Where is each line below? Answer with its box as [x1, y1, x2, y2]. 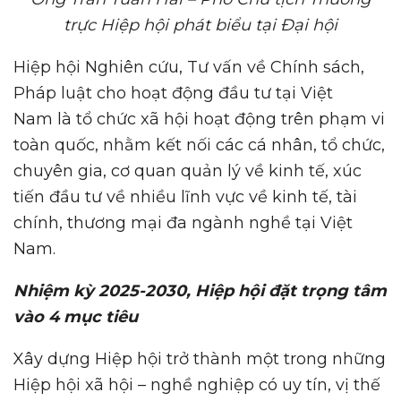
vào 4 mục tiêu [13, 306, 138, 327]
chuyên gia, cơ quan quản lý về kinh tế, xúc [13, 160, 362, 181]
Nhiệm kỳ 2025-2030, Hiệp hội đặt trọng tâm [13, 280, 387, 301]
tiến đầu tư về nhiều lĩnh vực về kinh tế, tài [13, 186, 357, 207]
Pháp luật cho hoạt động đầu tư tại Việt [13, 82, 333, 103]
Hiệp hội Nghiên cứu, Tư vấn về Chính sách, [13, 56, 364, 77]
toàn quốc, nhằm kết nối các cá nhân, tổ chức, [13, 134, 385, 155]
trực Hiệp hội [64, 14, 168, 35]
